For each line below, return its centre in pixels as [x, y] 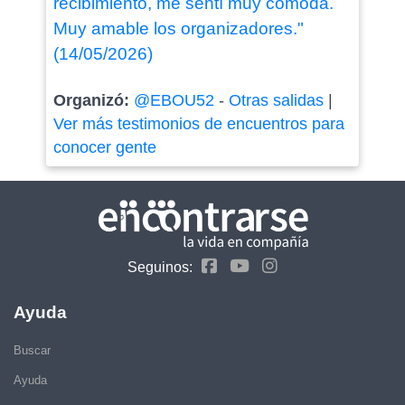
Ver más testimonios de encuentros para [198, 124]
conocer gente [104, 147]
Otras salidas [276, 100]
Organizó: [93, 100]
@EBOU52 [174, 100]
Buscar [32, 350]
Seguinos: [160, 267]
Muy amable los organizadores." [178, 28]
